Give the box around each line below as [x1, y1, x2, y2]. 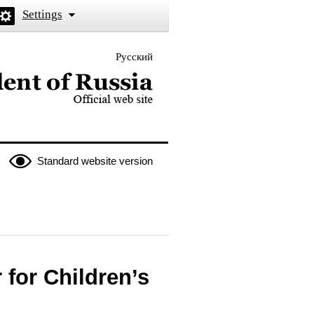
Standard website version [36, 155, 153, 167]
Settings [22, 8, 62, 21]
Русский [115, 51, 153, 62]
